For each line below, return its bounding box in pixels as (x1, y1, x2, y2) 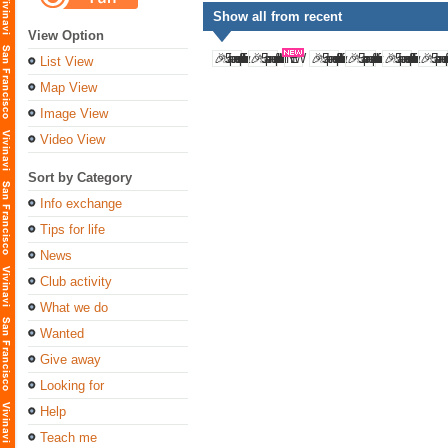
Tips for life (40, 222, 105, 237)
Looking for (40, 378, 104, 393)
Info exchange (40, 196, 122, 211)
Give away (40, 352, 101, 367)
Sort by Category (28, 170, 132, 185)
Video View (40, 132, 105, 147)
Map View (40, 80, 97, 95)
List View (40, 54, 93, 69)
